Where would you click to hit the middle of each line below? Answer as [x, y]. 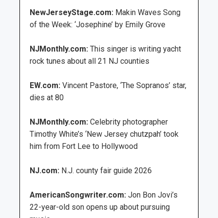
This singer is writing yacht [136, 49]
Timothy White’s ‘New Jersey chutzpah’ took [104, 134]
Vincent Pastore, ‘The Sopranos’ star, [124, 85]
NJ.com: [45, 170]
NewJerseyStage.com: [72, 12]
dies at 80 [47, 97]
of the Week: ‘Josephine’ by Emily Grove [98, 24]
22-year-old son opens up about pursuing [100, 207]
